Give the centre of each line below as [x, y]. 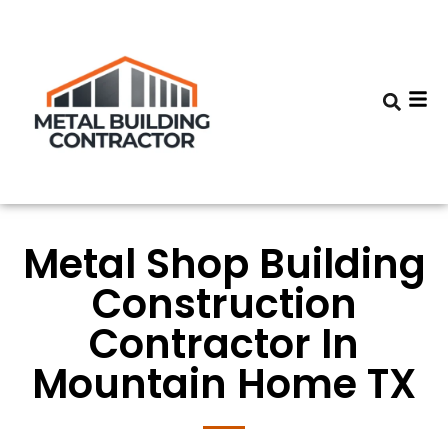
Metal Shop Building [224, 264]
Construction [224, 304]
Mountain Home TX [224, 384]
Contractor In [224, 344]
